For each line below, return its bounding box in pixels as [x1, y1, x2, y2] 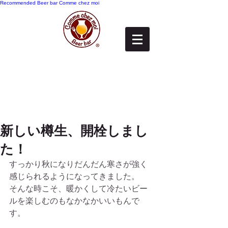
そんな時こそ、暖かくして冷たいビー [9, 184, 148, 193]
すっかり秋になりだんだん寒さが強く [9, 160, 148, 168]
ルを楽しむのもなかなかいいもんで [9, 196, 139, 205]
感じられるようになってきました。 [9, 172, 139, 181]
